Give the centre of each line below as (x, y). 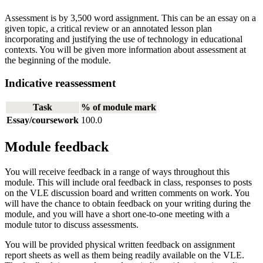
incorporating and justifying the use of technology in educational (124, 39)
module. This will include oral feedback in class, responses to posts (128, 183)
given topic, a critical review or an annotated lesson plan (108, 28)
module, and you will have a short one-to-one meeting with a (117, 214)
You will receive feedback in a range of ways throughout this (117, 172)
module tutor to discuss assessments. (72, 225)
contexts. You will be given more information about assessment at (125, 49)
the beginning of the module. (58, 60)
